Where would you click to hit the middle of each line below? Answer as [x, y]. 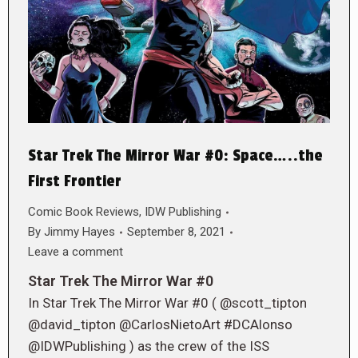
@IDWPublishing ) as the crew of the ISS [149, 346]
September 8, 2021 [176, 232]
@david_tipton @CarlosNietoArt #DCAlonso [160, 325]
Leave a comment [76, 252]
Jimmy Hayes [80, 232]
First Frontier [75, 182]
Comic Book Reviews [84, 212]
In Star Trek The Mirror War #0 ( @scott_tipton [167, 303]
